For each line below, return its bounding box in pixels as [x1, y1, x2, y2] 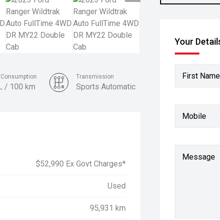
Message [182, 152, 216, 162]
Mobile [182, 111, 207, 121]
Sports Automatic [76, 82, 136, 91]
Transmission [76, 73, 114, 80]
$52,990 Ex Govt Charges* [36, 159, 126, 168]
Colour [88, 103, 106, 110]
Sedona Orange [88, 111, 141, 121]
